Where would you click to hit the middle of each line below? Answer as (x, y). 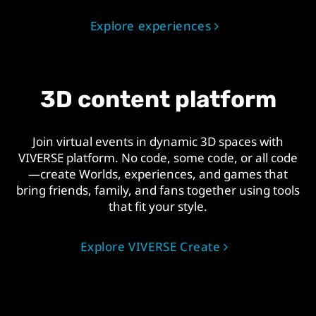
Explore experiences (151, 25)
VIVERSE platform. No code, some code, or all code (158, 158)
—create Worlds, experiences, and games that (158, 174)
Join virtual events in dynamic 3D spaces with (158, 142)
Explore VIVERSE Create (151, 246)
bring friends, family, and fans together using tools (158, 190)
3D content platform (158, 99)
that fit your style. (158, 207)
